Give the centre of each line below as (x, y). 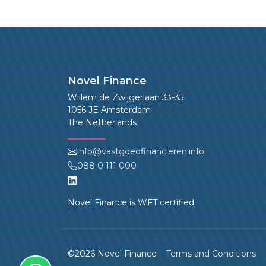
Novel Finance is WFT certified (131, 202)
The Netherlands (102, 122)
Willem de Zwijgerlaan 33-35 (126, 97)
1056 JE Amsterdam (109, 110)
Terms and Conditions (211, 254)
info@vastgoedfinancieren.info (141, 151)
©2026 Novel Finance (112, 254)
